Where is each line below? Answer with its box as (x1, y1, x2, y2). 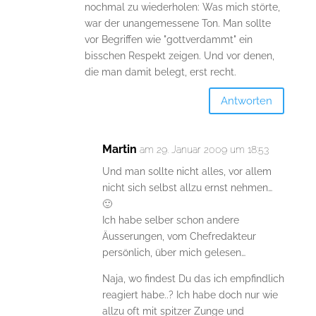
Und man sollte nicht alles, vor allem (102, 166, 272, 178)
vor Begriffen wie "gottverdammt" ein (84, 34, 253, 46)
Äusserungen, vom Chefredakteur (102, 231, 256, 243)
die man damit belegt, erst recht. (84, 66, 236, 78)
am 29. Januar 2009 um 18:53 (139, 144, 269, 156)
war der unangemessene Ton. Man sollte (84, 18, 271, 30)
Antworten (221, 94, 273, 107)
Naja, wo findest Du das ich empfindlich (102, 273, 284, 285)
